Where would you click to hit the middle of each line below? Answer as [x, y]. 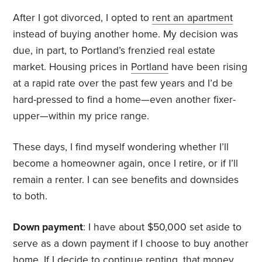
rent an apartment [193, 18]
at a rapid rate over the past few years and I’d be [123, 84]
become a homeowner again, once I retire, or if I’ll [126, 164]
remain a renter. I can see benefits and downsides [126, 180]
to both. [30, 196]
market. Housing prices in [72, 67]
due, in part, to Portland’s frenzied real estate [114, 51]
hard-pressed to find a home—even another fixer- [125, 100]
